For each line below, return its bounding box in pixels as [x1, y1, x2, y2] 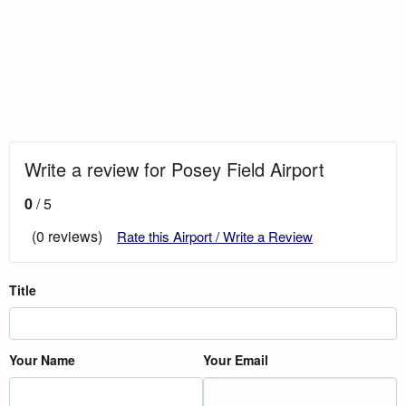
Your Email [203, 350, 268, 369]
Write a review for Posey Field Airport [24, 155, 324, 182]
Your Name [9, 350, 75, 369]
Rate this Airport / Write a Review [117, 226, 313, 246]
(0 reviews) [32, 225, 102, 246]
